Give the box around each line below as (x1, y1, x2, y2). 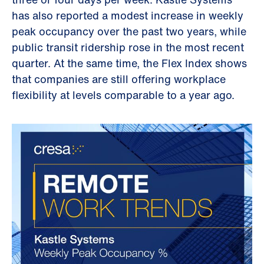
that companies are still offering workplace (12, 71, 226, 87)
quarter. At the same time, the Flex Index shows (12, 55, 247, 71)
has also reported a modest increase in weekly (12, 8, 243, 23)
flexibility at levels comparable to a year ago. (12, 87, 235, 103)
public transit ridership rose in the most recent (12, 39, 244, 55)
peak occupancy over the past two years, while (12, 24, 246, 39)
